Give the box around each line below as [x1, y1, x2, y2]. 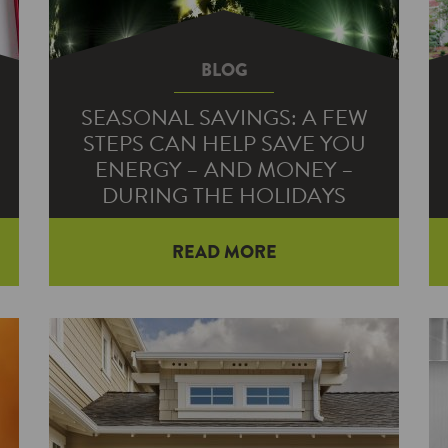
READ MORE [171, 239, 277, 265]
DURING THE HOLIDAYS [102, 179, 346, 212]
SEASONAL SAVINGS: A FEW [80, 101, 368, 134]
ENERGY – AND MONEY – [94, 153, 354, 186]
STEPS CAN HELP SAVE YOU [82, 127, 366, 160]
